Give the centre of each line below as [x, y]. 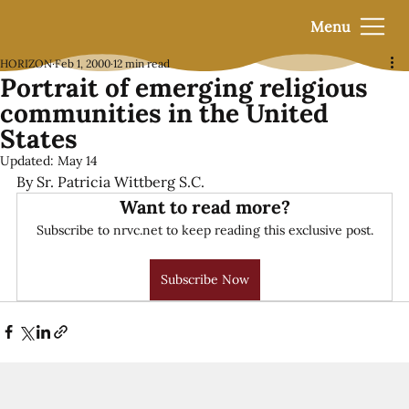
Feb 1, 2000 [83, 63]
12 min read [142, 63]
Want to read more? [204, 206]
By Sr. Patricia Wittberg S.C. [110, 181]
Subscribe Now [204, 279]
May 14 [78, 160]
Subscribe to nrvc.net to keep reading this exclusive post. [204, 230]
